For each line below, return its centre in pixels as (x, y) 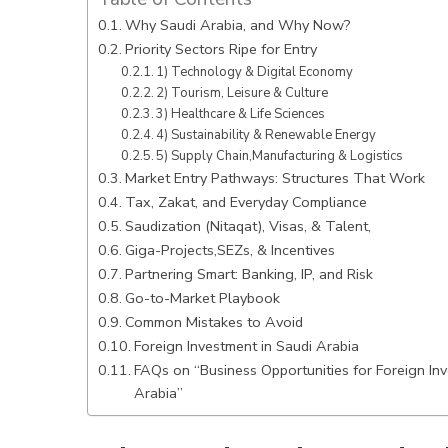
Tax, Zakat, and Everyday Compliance (245, 201)
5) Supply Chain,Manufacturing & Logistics (280, 155)
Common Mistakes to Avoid (213, 321)
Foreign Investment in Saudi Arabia (246, 345)
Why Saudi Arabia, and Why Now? (237, 24)
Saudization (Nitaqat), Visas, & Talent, (249, 225)
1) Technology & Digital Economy (255, 71)
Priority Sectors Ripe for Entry (220, 48)
